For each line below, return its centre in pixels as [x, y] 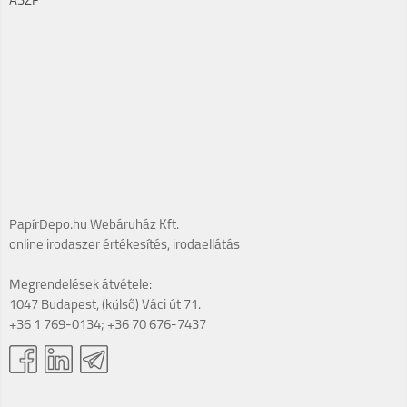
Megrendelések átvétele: [80, 285]
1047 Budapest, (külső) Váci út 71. [105, 305]
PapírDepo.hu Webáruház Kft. [94, 225]
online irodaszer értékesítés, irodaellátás [124, 245]
